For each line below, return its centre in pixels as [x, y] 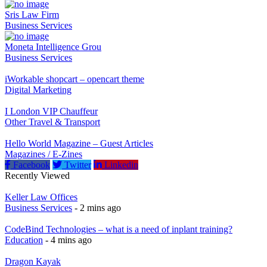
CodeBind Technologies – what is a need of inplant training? [119, 229]
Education [24, 240]
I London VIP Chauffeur [51, 111]
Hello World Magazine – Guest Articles [79, 143]
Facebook [30, 164]
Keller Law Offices [41, 197]
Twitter [77, 164]
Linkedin [120, 164]
